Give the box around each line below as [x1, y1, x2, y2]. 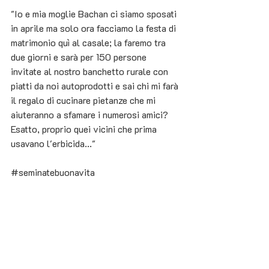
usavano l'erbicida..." [11, 137, 95, 150]
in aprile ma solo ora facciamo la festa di [11, 22, 178, 35]
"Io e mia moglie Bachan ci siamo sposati [11, 7, 179, 20]
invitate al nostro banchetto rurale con [11, 65, 171, 78]
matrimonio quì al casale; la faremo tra [11, 36, 168, 49]
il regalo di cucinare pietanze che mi [11, 94, 158, 107]
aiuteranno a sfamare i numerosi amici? [11, 108, 171, 121]
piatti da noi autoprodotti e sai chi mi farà [11, 79, 181, 92]
